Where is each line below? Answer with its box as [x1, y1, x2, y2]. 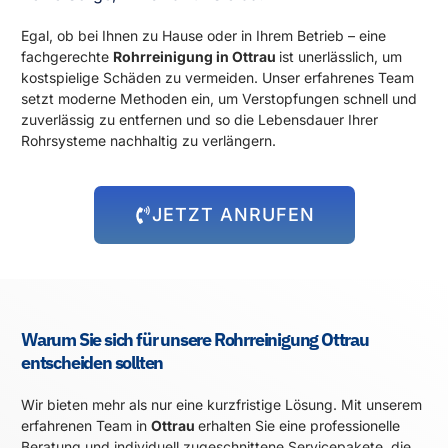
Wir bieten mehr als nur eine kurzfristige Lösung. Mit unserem [21, 395, 422, 413]
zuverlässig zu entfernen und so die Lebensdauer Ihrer [21, 111, 378, 129]
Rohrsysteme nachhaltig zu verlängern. [21, 132, 276, 150]
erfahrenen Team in [21, 416, 151, 434]
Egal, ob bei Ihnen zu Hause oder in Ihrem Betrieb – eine [21, 27, 386, 45]
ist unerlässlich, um [279, 48, 402, 66]
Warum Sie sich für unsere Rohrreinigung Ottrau [21, 327, 369, 351]
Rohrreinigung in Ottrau [113, 48, 279, 66]
